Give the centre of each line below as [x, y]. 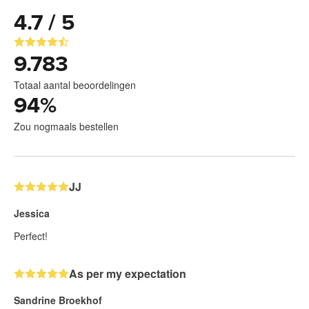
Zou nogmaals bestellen [66, 127]
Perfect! [31, 236]
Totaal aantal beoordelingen [75, 85]
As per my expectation [128, 274]
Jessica [32, 213]
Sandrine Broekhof [58, 300]
